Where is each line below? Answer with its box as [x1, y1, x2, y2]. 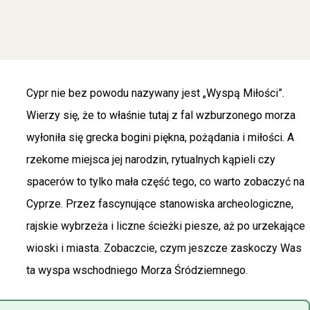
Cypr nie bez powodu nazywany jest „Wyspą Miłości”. [26, 86, 284, 100]
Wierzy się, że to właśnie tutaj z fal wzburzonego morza [26, 109, 295, 122]
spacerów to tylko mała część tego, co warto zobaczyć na [26, 175, 304, 189]
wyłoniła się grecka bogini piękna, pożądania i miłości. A [26, 131, 294, 145]
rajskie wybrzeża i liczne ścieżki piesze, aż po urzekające [26, 219, 305, 233]
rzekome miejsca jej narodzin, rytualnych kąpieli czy [26, 153, 275, 167]
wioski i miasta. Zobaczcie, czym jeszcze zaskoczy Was [26, 241, 302, 255]
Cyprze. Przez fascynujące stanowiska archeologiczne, [26, 197, 293, 211]
